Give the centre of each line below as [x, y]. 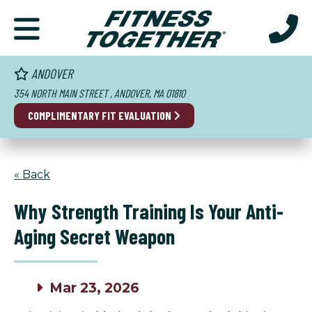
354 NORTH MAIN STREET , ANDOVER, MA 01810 [100, 93]
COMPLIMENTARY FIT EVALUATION [100, 115]
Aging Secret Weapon [94, 236]
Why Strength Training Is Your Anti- [149, 211]
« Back [32, 174]
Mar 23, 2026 [93, 288]
